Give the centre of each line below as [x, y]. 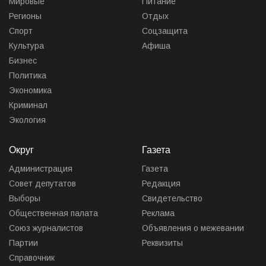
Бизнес [23, 60]
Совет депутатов [42, 183]
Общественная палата [53, 213]
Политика [28, 75]
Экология [27, 120]
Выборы [25, 198]
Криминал [28, 105]
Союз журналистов [46, 228]
